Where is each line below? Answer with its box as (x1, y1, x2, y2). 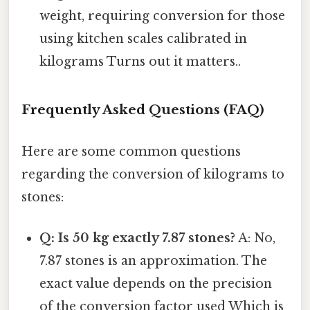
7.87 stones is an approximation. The (39, 253, 268, 268)
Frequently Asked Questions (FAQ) (21, 102, 264, 118)
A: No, (235, 230, 276, 246)
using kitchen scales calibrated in (39, 30, 248, 46)
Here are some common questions (21, 143, 241, 159)
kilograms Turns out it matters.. (39, 53, 241, 69)
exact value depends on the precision (39, 275, 273, 291)
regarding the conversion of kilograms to (21, 166, 284, 182)
